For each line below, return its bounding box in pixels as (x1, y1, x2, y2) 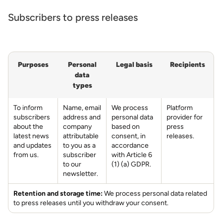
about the (13, 122, 43, 131)
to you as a (63, 141, 96, 150)
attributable (63, 132, 99, 140)
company (63, 122, 92, 131)
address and (63, 113, 101, 121)
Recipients (170, 60, 205, 69)
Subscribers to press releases (8, 11, 138, 23)
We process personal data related (104, 189, 207, 198)
